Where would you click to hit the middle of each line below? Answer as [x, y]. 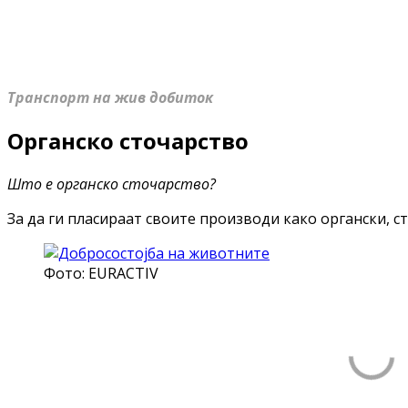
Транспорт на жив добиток [110, 98]
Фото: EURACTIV [101, 273]
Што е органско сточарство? [112, 184]
